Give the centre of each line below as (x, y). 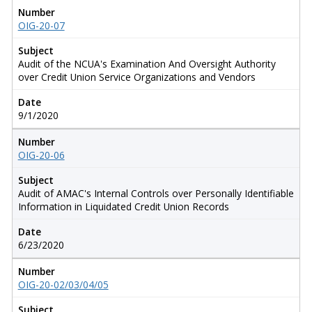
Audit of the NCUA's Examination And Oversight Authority (147, 63)
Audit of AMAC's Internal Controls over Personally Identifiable (156, 193)
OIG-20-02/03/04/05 (63, 284)
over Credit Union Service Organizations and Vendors (136, 77)
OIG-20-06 (41, 155)
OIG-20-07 (41, 25)
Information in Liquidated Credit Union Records (123, 206)
